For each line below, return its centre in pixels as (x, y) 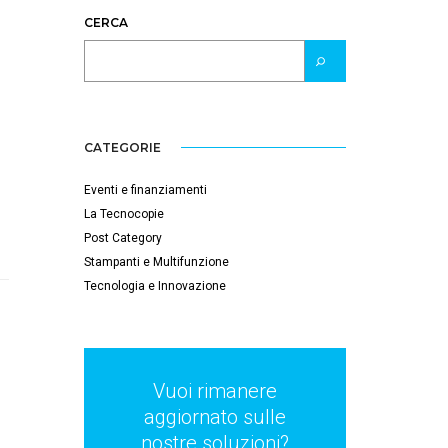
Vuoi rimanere (214, 390)
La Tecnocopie (123, 213)
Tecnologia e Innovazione (154, 285)
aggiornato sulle (214, 416)
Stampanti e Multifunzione (156, 261)
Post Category (122, 237)
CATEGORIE (122, 147)
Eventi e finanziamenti (145, 189)
